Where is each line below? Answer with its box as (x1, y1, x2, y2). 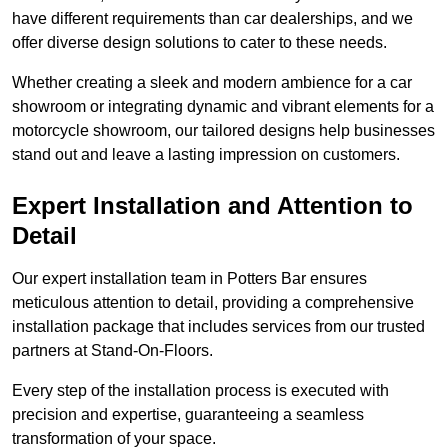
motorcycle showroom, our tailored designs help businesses (12, 122, 435, 140)
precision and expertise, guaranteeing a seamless (12, 406, 364, 424)
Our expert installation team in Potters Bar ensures (12, 270, 367, 288)
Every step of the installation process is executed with (12, 382, 389, 400)
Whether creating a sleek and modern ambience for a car (12, 74, 412, 92)
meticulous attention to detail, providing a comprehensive (12, 294, 414, 312)
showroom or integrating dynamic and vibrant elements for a (12, 98, 434, 116)
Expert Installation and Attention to (12, 192, 413, 220)
